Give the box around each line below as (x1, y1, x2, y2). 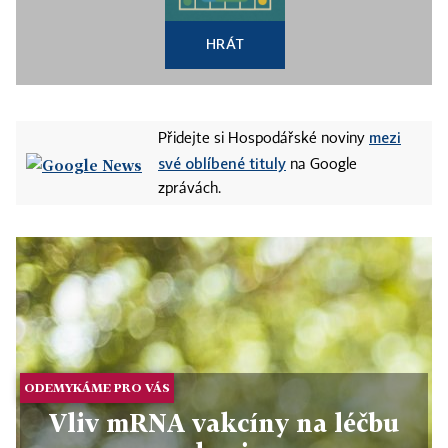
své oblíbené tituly (158, 154, 286, 172)
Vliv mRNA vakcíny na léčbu (49, 408, 399, 438)
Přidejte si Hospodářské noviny (158, 132, 369, 146)
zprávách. (158, 182, 221, 196)
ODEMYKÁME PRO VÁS (24, 380, 171, 396)
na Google (286, 158, 357, 172)
